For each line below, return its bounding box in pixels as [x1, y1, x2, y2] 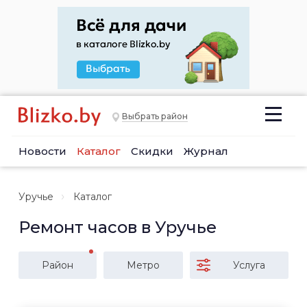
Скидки [131, 145, 173, 158]
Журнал [184, 145, 228, 158]
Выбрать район [122, 111, 188, 122]
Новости [19, 145, 66, 158]
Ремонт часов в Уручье [19, 217, 217, 237]
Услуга [233, 259, 265, 271]
